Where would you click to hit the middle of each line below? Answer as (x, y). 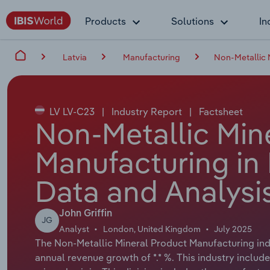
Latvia (75, 57)
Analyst (74, 229)
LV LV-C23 (72, 111)
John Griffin (85, 214)
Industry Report (146, 111)
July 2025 (233, 229)
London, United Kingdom (152, 229)
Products (105, 21)
